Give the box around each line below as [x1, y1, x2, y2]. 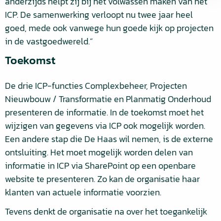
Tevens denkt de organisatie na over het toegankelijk [5, 205, 207, 218]
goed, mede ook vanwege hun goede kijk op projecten [5, 21, 214, 35]
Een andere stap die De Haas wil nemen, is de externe [5, 132, 213, 146]
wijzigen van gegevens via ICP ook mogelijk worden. [5, 119, 205, 132]
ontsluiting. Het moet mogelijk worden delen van [5, 146, 193, 159]
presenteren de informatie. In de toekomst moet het [5, 106, 204, 119]
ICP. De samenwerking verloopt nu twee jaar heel [5, 8, 193, 21]
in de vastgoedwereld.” [5, 35, 93, 48]
